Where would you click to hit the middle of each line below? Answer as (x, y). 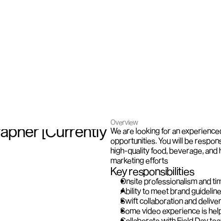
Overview (124, 122)
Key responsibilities (152, 171)
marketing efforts (139, 160)
